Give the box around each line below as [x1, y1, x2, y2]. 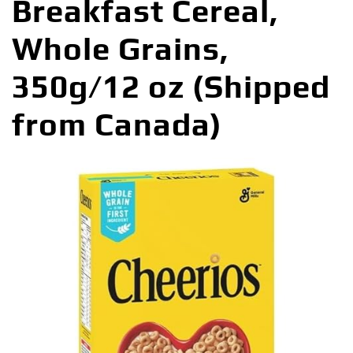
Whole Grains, [12, 30, 229, 67]
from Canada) [12, 106, 222, 143]
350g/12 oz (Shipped [12, 68, 330, 105]
